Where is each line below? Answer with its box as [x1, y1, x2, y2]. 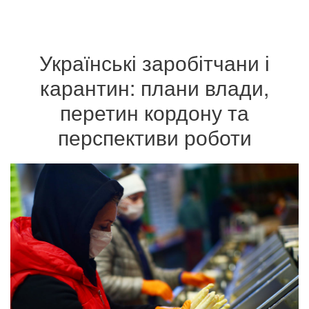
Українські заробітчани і [39, 48, 270, 77]
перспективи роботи [57, 122, 252, 152]
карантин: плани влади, [40, 72, 269, 102]
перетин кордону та [60, 97, 249, 127]
